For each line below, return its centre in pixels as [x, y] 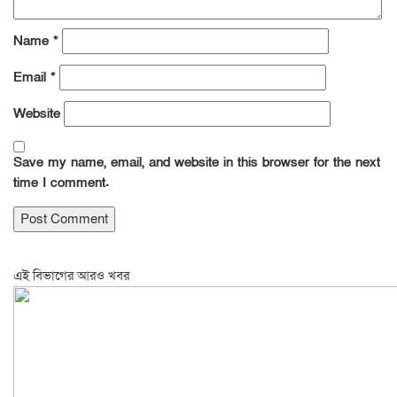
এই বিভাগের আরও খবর [71, 276]
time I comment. [61, 183]
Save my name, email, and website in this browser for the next [197, 162]
